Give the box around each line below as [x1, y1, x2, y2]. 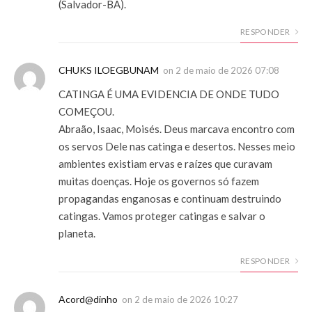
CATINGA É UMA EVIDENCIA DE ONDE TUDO [58, 87, 279, 100]
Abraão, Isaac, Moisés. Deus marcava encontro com [58, 122, 295, 135]
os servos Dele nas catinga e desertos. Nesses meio [58, 139, 295, 153]
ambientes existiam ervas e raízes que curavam [58, 157, 272, 170]
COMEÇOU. [58, 104, 114, 118]
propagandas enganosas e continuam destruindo [58, 192, 281, 205]
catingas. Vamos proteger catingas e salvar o [58, 209, 265, 222]
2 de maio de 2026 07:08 [175, 64, 279, 76]
